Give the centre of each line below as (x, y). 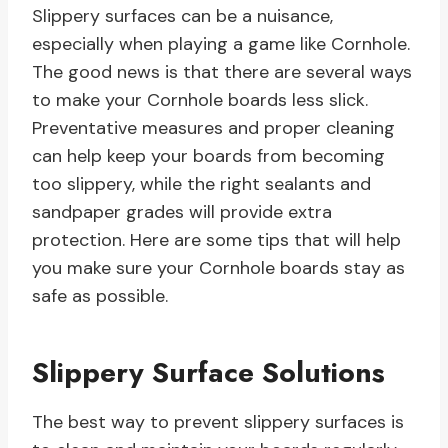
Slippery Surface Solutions (208, 373)
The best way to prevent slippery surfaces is (218, 422)
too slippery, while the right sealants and (201, 184)
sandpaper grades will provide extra (182, 212)
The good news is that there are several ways (222, 72)
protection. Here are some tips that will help (216, 240)
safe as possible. (100, 296)
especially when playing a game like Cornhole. (221, 44)
